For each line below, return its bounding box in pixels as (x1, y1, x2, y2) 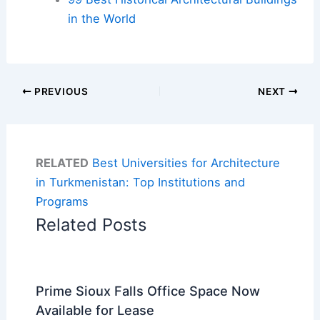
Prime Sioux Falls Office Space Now (35, 282, 260, 299)
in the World (67, 11, 136, 26)
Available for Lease (35, 301, 154, 318)
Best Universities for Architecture (91, 155, 280, 170)
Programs (35, 194, 89, 209)
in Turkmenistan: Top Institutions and (35, 174, 245, 189)
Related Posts (35, 214, 146, 235)
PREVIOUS (31, 86, 89, 98)
